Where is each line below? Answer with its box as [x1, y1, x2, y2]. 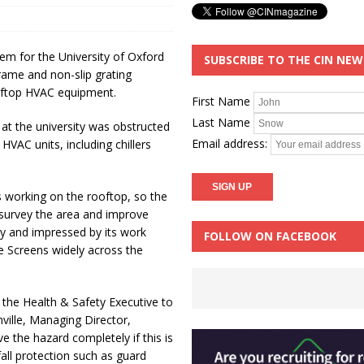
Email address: [191, 135, 271, 151]
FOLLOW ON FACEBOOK [203, 228, 336, 244]
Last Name [191, 114, 250, 130]
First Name [191, 93, 250, 109]
